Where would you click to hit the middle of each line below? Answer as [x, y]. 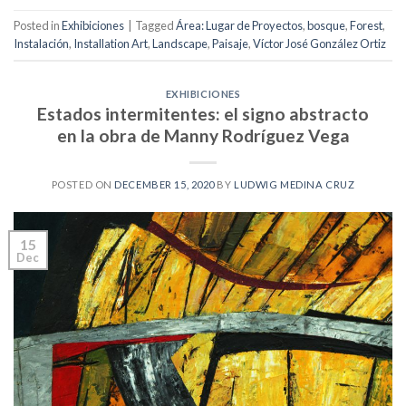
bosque [326, 25]
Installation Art [111, 43]
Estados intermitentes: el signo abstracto [203, 114]
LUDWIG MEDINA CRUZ [295, 185]
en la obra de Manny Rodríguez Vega [203, 136]
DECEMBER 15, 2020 [164, 185]
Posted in [38, 25]
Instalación [41, 43]
